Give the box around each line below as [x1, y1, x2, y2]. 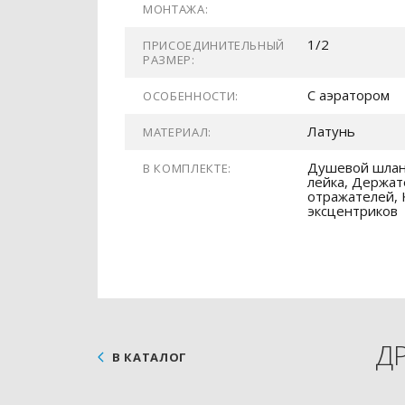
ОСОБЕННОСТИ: [143, 88, 239, 104]
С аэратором [307, 86, 390, 104]
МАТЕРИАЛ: [143, 124, 212, 140]
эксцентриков [307, 202, 398, 220]
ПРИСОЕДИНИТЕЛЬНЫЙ [143, 37, 286, 53]
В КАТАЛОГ [112, 349, 187, 365]
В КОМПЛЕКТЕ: [143, 160, 231, 176]
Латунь [307, 122, 355, 140]
